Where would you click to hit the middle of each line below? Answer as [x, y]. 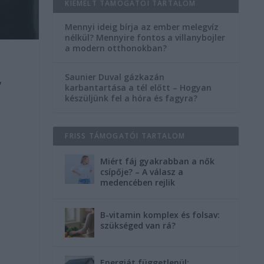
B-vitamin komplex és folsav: [160, 214]
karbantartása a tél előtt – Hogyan [138, 87]
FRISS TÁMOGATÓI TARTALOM [125, 136]
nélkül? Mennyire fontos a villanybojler [145, 37]
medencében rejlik [138, 182]
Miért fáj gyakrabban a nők [158, 161]
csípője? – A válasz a [142, 171]
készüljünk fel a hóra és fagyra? [131, 98]
